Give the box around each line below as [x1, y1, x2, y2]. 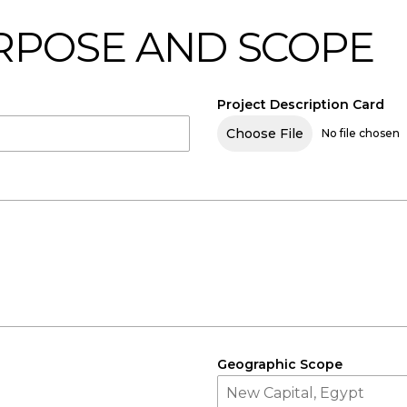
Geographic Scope [217, 356, 342, 372]
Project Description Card [217, 96, 384, 113]
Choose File [226, 125, 303, 142]
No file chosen [322, 126, 400, 140]
